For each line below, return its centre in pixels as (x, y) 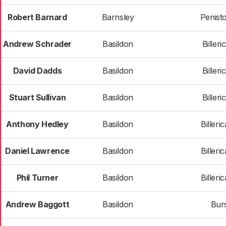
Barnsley (118, 17)
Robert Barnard (37, 17)
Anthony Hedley (37, 124)
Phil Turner (37, 178)
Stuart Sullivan (37, 97)
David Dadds (37, 71)
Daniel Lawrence (37, 151)
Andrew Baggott (37, 204)
